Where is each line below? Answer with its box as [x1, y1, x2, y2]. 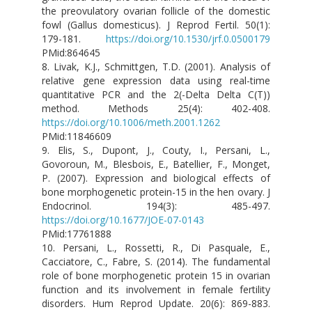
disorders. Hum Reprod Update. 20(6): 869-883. [42, 297, 270, 311]
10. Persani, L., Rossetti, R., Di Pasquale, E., [42, 241, 270, 255]
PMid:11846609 [42, 130, 111, 143]
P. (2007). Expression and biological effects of [42, 171, 270, 185]
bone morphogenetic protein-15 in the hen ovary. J [42, 185, 270, 199]
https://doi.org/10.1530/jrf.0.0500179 [106, 32, 270, 46]
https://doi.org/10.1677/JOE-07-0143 [42, 213, 204, 227]
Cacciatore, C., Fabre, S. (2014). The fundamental [42, 255, 270, 269]
